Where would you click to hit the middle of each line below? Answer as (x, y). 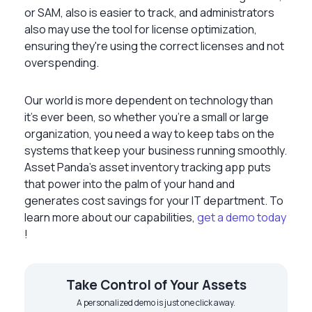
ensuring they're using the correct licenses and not (154, 46)
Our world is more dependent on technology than (149, 100)
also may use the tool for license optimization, (141, 29)
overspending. (62, 62)
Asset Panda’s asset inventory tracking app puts (148, 167)
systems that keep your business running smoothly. (156, 150)
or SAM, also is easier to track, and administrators (149, 12)
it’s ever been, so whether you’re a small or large (147, 117)
